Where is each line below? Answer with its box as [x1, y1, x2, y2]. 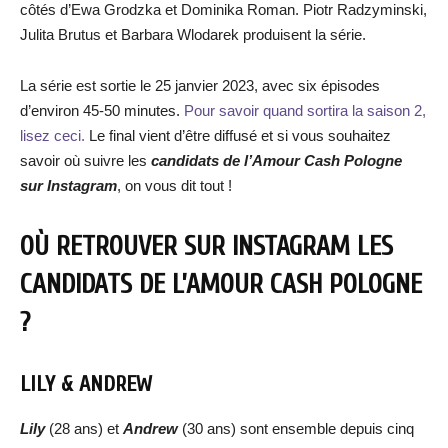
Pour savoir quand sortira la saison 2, [184, 102, 426, 119]
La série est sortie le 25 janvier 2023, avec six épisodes [20, 77, 380, 94]
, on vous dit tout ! [117, 177, 232, 194]
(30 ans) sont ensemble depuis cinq [182, 420, 414, 437]
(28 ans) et [49, 420, 123, 437]
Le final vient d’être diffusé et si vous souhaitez [85, 127, 391, 144]
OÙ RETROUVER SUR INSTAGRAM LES [20, 231, 393, 262]
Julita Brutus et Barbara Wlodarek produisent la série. [20, 26, 366, 43]
